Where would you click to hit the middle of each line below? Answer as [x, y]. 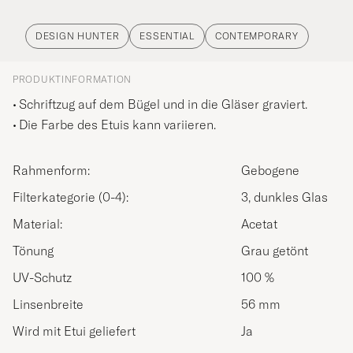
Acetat [259, 224]
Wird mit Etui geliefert [74, 331]
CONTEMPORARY [256, 36]
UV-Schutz [42, 278]
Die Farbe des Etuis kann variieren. [117, 125]
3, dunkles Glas [284, 197]
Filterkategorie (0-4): [74, 197]
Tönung [33, 251]
